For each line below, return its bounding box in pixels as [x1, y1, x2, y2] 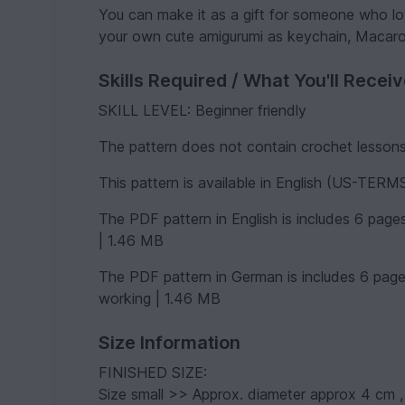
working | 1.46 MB [99, 289, 221, 307]
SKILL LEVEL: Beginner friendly [99, 101, 307, 119]
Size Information [99, 332, 241, 353]
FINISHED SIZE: [99, 363, 208, 381]
